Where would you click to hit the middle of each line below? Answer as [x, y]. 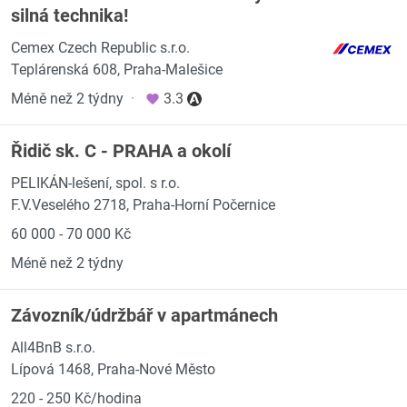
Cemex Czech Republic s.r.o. [100, 48]
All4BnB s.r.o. [53, 347]
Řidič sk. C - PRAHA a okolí [121, 151]
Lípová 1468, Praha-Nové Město [113, 369]
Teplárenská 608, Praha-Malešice [117, 69]
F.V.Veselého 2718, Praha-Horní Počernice [143, 205]
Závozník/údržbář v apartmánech [144, 315]
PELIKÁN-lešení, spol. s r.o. [95, 183]
